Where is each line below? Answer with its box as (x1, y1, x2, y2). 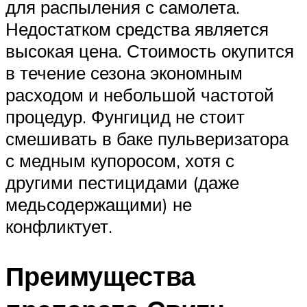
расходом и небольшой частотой (5, 84, 274, 106)
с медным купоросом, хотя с (5, 149, 234, 172)
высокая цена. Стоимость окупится (5, 40, 294, 62)
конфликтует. (5, 215, 112, 238)
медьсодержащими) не (5, 193, 192, 216)
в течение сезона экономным (5, 62, 243, 84)
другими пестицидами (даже (5, 171, 239, 194)
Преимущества (5, 259, 195, 293)
